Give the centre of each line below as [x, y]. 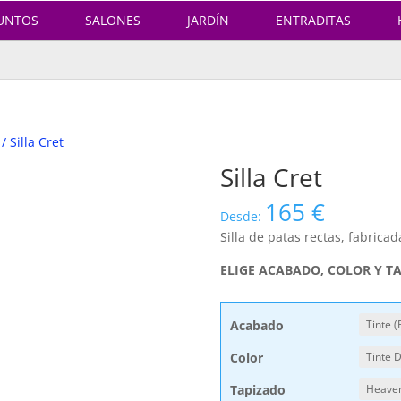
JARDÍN [208, 21]
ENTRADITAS [313, 21]
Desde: [242, 217]
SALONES [113, 21]
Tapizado [257, 390]
